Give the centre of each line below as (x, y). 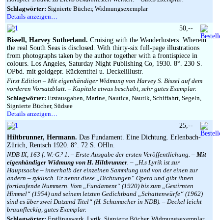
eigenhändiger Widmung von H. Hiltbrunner (67, 162)
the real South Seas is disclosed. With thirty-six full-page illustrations (103, 48)
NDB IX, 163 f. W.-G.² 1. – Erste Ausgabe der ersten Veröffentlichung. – (102, 154)
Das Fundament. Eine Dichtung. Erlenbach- (139, 137)
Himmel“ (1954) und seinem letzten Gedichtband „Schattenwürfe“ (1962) (105, 194)
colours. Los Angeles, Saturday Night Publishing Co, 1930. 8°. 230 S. (105, 64)
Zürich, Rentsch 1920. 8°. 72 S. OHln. (61, 145)
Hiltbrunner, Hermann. (42, 137)
